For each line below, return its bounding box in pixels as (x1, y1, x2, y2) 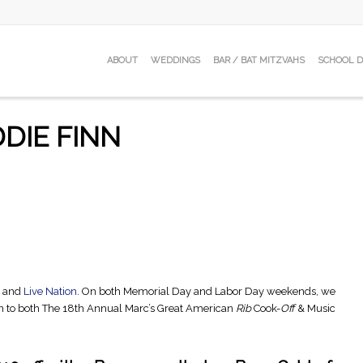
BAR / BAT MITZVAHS (213, 55, 305, 66)
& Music (295, 302, 335, 315)
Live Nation (23, 285, 77, 298)
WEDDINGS (151, 55, 200, 66)
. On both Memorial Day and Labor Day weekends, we (77, 285, 335, 298)
